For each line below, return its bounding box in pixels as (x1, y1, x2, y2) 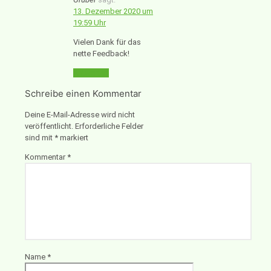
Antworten (73, 68, 109, 77)
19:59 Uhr (73, 18, 106, 27)
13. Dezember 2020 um (73, 6, 153, 16)
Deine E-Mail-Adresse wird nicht (25, 109, 135, 119)
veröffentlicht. (25, 121, 73, 131)
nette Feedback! (73, 48, 129, 58)
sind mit (25, 132, 54, 142)
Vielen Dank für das (73, 37, 141, 47)
